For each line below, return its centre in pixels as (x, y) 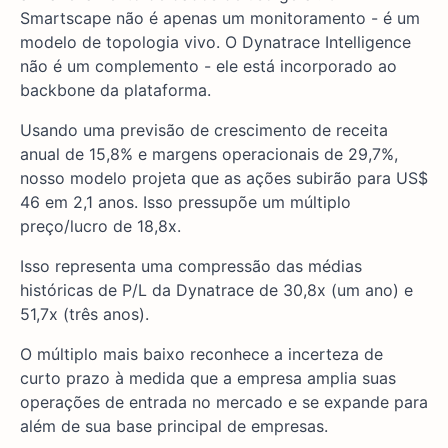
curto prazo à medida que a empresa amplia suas (208, 378)
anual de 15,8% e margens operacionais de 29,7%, (209, 154)
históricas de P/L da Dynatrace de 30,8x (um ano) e (216, 290)
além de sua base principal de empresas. (174, 426)
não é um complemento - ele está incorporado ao (208, 66)
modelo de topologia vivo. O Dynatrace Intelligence (215, 42)
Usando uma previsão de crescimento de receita (204, 130)
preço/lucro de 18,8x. (100, 226)
